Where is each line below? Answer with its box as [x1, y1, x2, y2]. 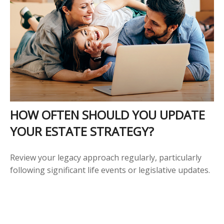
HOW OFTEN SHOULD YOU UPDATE [10, 106, 205, 123]
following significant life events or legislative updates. [10, 164, 210, 175]
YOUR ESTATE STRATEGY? [10, 122, 154, 139]
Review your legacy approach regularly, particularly [10, 151, 201, 163]
